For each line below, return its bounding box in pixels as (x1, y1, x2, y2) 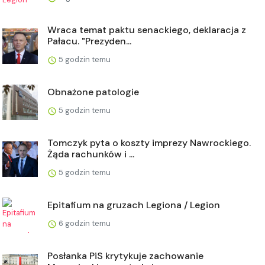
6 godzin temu (57, 218, 111, 228)
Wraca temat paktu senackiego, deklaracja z (47, 24, 246, 36)
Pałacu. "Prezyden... (47, 35, 131, 47)
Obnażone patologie (47, 86, 139, 98)
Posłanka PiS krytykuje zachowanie (47, 250, 203, 262)
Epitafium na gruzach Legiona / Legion (47, 199, 220, 211)
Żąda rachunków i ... (47, 148, 134, 160)
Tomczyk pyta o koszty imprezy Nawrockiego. (47, 137, 251, 149)
